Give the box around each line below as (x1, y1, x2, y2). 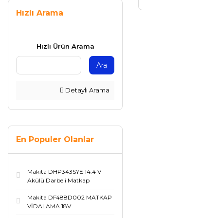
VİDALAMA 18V (27, 202, 71, 210)
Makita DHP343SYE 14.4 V (27, 168, 101, 175)
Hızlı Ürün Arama (36, 42, 94, 50)
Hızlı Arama (16, 8, 63, 18)
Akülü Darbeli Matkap (27, 177, 90, 184)
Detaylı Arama (64, 86, 109, 94)
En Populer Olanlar (16, 135, 94, 144)
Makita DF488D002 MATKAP (27, 194, 112, 201)
